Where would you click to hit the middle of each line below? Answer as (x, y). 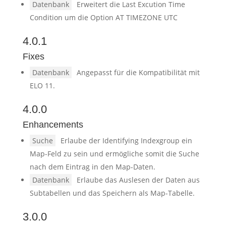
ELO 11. (42, 86)
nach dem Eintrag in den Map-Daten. (92, 167)
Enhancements (53, 125)
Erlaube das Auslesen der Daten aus (138, 180)
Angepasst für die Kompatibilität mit (138, 72)
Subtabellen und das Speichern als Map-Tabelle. (112, 193)
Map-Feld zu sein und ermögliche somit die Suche (114, 154)
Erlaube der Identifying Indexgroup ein (126, 140)
